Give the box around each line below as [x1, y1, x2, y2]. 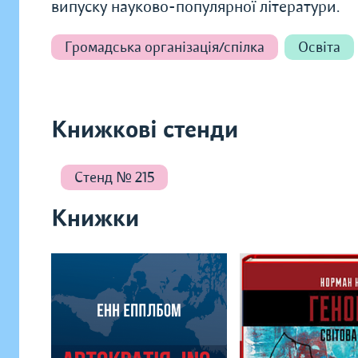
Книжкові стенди [51, 115, 238, 145]
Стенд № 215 [74, 169, 154, 186]
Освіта [298, 38, 340, 56]
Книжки [51, 204, 139, 233]
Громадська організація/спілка [65, 38, 265, 56]
